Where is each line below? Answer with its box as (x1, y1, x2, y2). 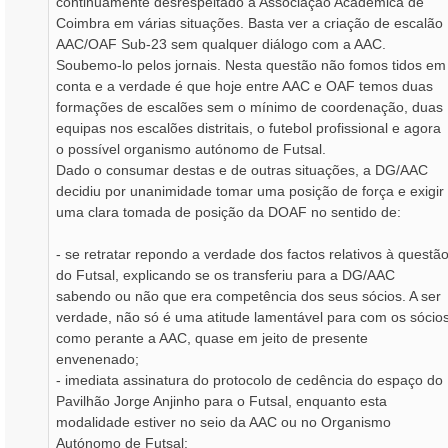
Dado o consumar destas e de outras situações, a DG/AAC (56, 161, 428, 178)
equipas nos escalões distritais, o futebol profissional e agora (56, 119, 441, 136)
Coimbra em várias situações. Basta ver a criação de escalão (56, 14, 443, 31)
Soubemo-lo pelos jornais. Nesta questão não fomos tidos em (56, 56, 446, 73)
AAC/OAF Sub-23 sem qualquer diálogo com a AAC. (56, 35, 386, 52)
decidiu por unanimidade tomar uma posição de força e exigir (56, 182, 444, 199)
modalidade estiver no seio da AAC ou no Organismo (56, 413, 391, 430)
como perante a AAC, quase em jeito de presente (56, 329, 368, 346)
